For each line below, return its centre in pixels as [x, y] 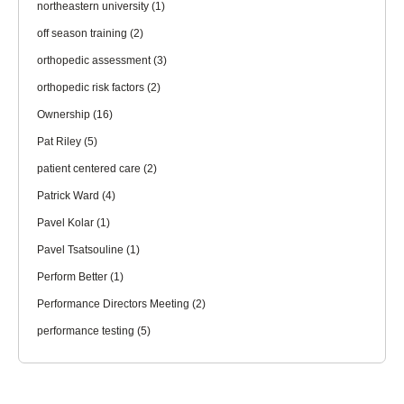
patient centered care [90, 168]
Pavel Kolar [67, 222]
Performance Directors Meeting [115, 303]
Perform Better [73, 276]
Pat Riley [60, 141]
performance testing [87, 331]
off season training [83, 33]
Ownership [65, 114]
